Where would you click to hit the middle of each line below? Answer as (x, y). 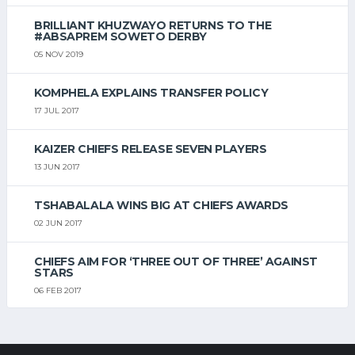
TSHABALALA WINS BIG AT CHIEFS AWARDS (161, 205)
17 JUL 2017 (57, 110)
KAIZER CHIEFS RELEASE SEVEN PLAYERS (151, 149)
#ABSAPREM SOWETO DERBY (120, 36)
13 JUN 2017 (57, 166)
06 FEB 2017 (58, 291)
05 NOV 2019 (59, 54)
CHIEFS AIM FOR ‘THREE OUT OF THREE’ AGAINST (176, 262)
